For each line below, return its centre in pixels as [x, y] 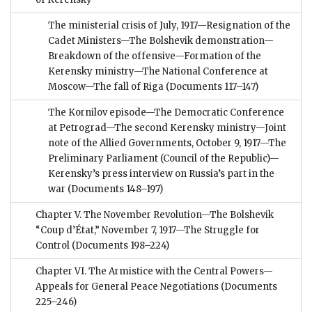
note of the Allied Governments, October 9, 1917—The [167, 143]
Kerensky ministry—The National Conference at [158, 72]
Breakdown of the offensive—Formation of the [155, 56]
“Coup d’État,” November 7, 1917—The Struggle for [148, 231]
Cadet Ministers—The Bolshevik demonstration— [161, 41]
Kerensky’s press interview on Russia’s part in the [161, 174]
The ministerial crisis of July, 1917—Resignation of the [169, 26]
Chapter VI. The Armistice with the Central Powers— [154, 272]
